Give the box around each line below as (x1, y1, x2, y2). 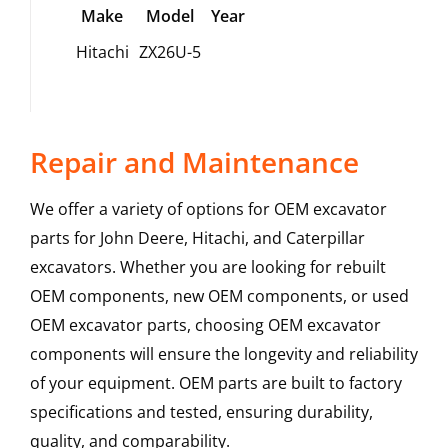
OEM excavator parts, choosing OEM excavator (29, 314, 381, 337)
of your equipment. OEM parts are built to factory (29, 372, 402, 395)
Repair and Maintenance (29, 143, 359, 182)
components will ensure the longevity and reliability (29, 343, 418, 366)
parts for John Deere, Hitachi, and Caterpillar (29, 227, 365, 250)
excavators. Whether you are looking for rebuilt (29, 256, 386, 279)
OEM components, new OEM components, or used (29, 285, 409, 308)
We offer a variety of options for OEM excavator (29, 198, 387, 221)
